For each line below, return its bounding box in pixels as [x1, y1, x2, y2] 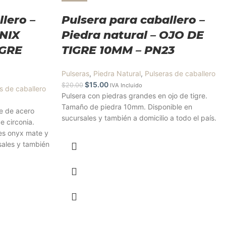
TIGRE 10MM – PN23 [62, 43, 175, 57]
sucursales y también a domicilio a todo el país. [62, 114, 216, 122]
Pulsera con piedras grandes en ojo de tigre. [62, 91, 207, 100]
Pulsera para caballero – [62, 13, 205, 27]
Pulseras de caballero [145, 69, 215, 78]
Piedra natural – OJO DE [62, 28, 204, 42]
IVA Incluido [110, 82, 142, 89]
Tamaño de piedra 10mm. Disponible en [62, 102, 192, 111]
